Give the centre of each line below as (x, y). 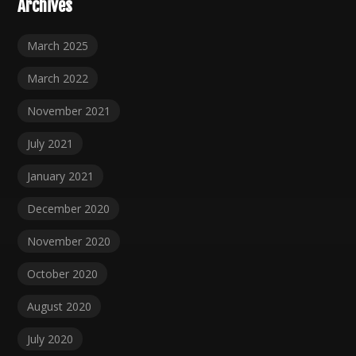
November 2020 (69, 242)
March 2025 (58, 46)
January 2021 (61, 176)
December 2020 (69, 209)
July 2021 (50, 144)
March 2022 (58, 79)
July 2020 (50, 339)
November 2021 (69, 111)
